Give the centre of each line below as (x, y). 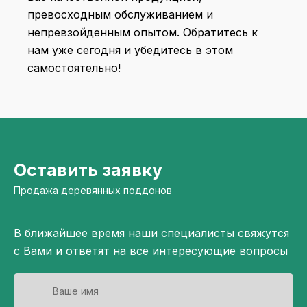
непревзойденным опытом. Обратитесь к (143, 33)
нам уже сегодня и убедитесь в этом (130, 50)
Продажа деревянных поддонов (93, 191)
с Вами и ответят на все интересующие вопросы (151, 251)
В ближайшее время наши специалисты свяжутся (151, 233)
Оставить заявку (88, 170)
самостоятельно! (74, 68)
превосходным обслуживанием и (120, 15)
